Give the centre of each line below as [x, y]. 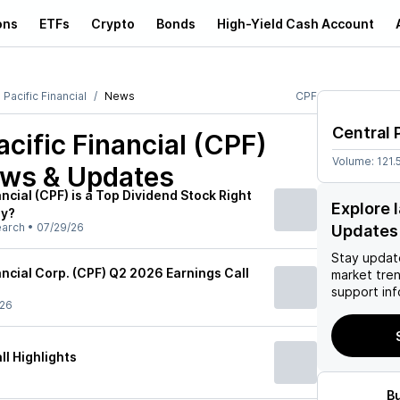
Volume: [354, 161]
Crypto [113, 23]
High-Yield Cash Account [296, 23]
